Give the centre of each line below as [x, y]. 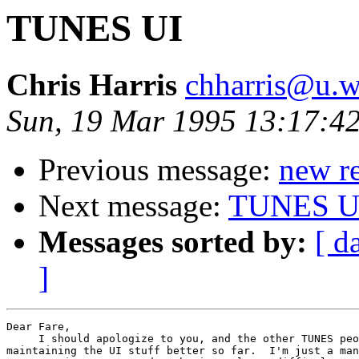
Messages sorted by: [173, 242]
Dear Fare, [38, 327]
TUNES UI [95, 28]
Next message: [133, 206]
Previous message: [159, 170]
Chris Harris [92, 85]
